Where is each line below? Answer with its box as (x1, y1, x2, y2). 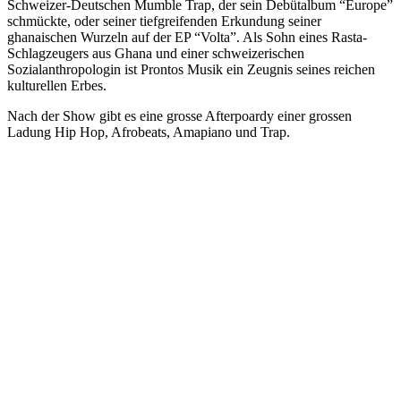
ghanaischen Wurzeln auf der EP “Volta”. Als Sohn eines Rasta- (7, 29, 367, 45)
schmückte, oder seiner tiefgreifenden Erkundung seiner (7, 13, 321, 29)
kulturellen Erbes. (7, 77, 107, 93)
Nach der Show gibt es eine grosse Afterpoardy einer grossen (7, 107, 352, 124)
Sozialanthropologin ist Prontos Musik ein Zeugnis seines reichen (7, 61, 375, 77)
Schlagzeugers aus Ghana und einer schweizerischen (7, 45, 304, 61)
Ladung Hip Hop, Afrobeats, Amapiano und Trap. (7, 124, 290, 140)
